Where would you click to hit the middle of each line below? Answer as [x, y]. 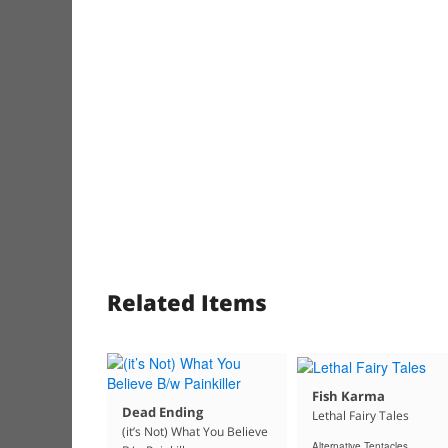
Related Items [187, 302]
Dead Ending [162, 412]
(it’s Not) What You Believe [195, 432]
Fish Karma [348, 395]
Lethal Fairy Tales [360, 415]
